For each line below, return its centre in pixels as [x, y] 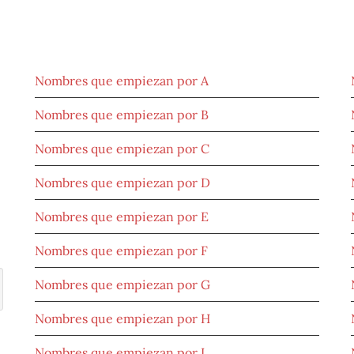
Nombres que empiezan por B [122, 115]
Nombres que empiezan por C [122, 149]
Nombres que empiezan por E [122, 217]
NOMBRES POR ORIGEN [88, 45]
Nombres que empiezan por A [122, 81]
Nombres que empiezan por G [122, 285]
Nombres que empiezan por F [121, 251]
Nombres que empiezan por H [122, 319]
